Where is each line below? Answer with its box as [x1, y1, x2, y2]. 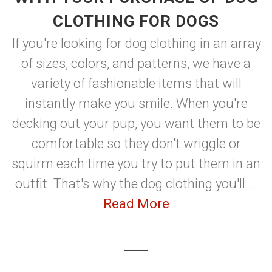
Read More [103, 196, 169, 211]
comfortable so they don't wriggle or [31, 136, 241, 151]
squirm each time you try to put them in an [12, 156, 260, 171]
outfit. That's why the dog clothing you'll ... [15, 176, 257, 191]
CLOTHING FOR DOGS [53, 12, 219, 30]
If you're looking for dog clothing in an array [11, 36, 261, 51]
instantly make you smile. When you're [24, 96, 248, 111]
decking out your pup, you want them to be [12, 116, 260, 131]
